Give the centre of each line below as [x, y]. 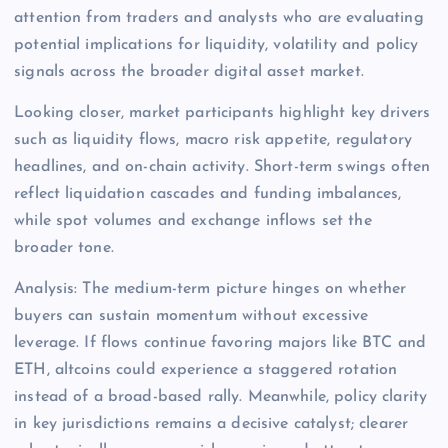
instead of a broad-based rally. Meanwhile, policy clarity [221, 396]
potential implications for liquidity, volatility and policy [216, 44]
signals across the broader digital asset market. [189, 71]
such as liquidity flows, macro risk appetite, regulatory [213, 139]
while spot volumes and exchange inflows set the [193, 220]
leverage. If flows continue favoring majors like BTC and [220, 342]
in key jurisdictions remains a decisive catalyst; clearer [211, 423]
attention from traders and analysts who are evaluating [219, 17]
